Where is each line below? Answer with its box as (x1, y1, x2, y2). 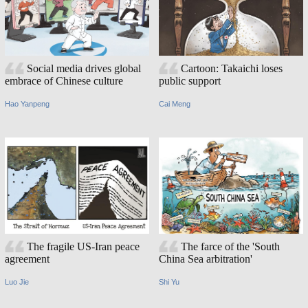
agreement (5, 253, 49, 265)
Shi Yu (159, 277, 179, 286)
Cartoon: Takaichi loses (180, 63, 283, 75)
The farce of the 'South (180, 241, 280, 253)
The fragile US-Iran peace (26, 241, 140, 253)
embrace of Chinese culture (5, 75, 123, 87)
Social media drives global (26, 63, 141, 75)
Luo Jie (5, 277, 29, 286)
